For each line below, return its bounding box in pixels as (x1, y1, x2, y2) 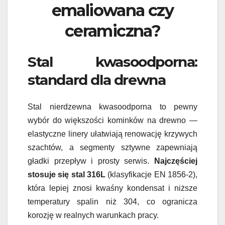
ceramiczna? (64, 21, 161, 41)
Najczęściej (154, 157, 197, 166)
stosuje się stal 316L (28, 170, 105, 179)
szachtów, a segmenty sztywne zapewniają (28, 143, 197, 152)
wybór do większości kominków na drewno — (28, 116, 197, 125)
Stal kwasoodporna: (28, 53, 197, 70)
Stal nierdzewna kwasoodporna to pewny (28, 102, 197, 111)
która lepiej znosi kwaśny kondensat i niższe (28, 184, 197, 193)
